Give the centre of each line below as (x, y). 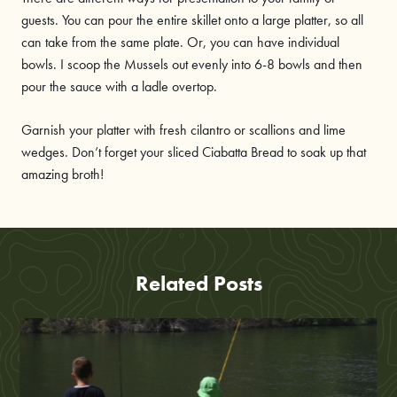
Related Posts (198, 284)
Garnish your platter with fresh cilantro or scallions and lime (183, 130)
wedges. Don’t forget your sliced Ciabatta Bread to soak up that (194, 152)
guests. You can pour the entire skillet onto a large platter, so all (192, 20)
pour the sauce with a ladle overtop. (119, 87)
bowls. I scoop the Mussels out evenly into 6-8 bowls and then (192, 65)
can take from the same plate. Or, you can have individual (180, 43)
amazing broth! (62, 175)
